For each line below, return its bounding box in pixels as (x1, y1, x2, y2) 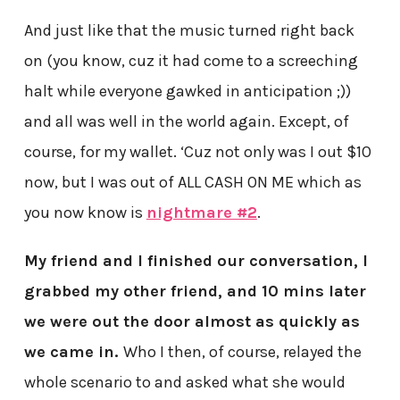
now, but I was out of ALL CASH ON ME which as (23, 172, 362, 193)
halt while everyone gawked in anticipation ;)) (23, 81, 351, 102)
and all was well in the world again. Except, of (23, 112, 349, 132)
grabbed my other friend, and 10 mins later (23, 281, 366, 302)
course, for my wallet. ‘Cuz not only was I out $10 (23, 142, 371, 162)
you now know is (23, 203, 146, 223)
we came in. (23, 342, 123, 362)
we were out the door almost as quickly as (23, 312, 360, 332)
